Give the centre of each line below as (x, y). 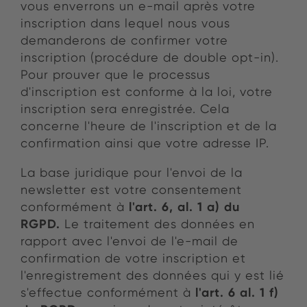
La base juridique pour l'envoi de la (132, 173)
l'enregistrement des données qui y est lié (152, 275)
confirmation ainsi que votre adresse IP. (147, 143)
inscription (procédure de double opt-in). (150, 58)
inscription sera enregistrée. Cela (125, 109)
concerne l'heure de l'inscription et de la (149, 126)
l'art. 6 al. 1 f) (237, 293)
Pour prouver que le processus (115, 75)
